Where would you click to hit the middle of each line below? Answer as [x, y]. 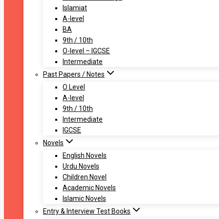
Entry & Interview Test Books [87, 211]
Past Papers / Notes [74, 75]
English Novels [85, 156]
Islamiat [75, 8]
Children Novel [85, 177]
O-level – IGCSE [86, 51]
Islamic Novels [84, 199]
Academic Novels [89, 188]
